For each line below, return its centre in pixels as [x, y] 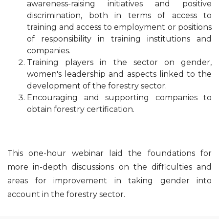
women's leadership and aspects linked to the [119, 74]
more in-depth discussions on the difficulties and [109, 167]
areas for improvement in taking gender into [109, 181]
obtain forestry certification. [81, 109]
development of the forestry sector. [97, 86]
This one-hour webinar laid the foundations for [109, 153]
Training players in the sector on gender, [119, 63]
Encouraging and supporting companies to [119, 98]
